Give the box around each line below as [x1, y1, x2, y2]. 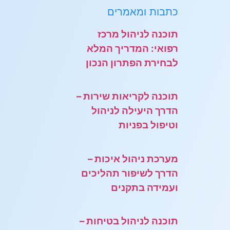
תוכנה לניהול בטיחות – [79, 215, 178, 227]
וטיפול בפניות [118, 119, 178, 131]
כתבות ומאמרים [107, 6, 178, 17]
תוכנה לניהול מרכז [97, 28, 178, 40]
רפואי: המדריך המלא [86, 42, 178, 54]
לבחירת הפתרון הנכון [85, 56, 178, 69]
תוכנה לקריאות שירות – [76, 90, 178, 103]
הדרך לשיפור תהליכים [81, 167, 178, 179]
